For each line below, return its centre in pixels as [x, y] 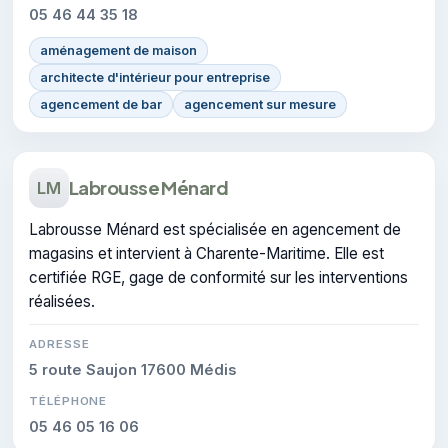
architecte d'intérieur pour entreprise [155, 77]
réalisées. [62, 301]
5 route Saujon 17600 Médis [132, 369]
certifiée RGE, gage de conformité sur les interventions [218, 277]
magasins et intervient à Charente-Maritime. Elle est [206, 253]
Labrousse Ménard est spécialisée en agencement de [215, 229]
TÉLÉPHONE [68, 400]
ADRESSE [59, 343]
